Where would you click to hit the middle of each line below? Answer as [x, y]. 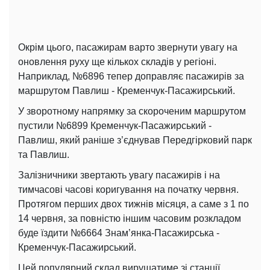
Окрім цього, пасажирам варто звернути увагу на [128, 47]
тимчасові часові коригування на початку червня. [128, 189]
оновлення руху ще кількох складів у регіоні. [117, 61]
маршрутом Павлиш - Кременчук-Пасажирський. [127, 90]
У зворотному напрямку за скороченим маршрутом [132, 111]
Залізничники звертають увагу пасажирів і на [119, 175]
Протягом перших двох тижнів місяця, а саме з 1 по [133, 204]
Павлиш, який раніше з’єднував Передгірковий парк [135, 140]
